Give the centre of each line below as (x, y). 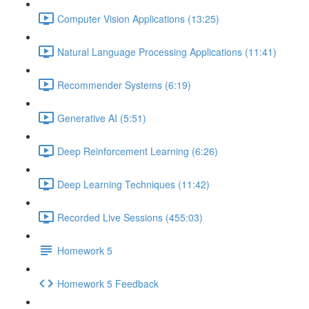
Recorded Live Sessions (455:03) (130, 217)
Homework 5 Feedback (108, 283)
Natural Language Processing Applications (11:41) (167, 51)
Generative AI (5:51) (102, 118)
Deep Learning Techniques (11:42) (133, 184)
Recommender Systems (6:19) (124, 84)
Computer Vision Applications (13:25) (138, 18)
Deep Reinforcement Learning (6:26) (138, 151)
